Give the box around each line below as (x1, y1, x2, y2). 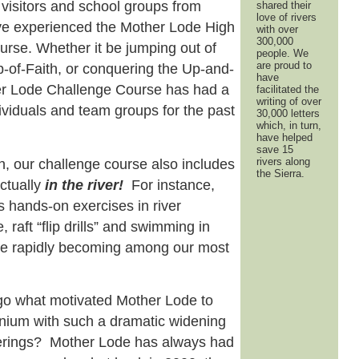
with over (256, 23, 299, 35)
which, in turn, (256, 119, 322, 131)
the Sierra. (256, 167, 305, 179)
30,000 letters (256, 107, 321, 119)
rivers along (256, 155, 311, 167)
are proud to (256, 59, 313, 71)
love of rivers (256, 11, 317, 23)
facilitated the (256, 83, 320, 95)
